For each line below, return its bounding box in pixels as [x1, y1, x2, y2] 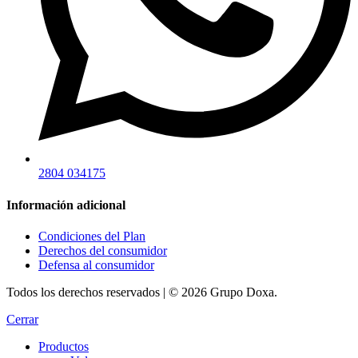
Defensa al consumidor [38, 257, 154, 272]
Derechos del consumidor [38, 243, 167, 257]
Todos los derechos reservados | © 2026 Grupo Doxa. [6, 284, 277, 299]
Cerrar [6, 312, 38, 326]
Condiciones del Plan [38, 229, 145, 243]
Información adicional [6, 197, 125, 212]
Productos [38, 339, 89, 353]
